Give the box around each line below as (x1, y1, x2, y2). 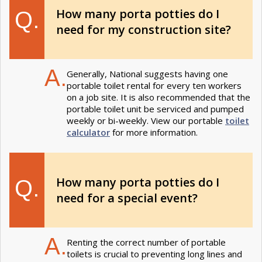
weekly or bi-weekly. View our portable (67, 115, 225, 127)
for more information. (110, 126, 198, 139)
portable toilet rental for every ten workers (67, 80, 242, 92)
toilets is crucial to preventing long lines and (67, 248, 242, 260)
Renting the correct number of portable (67, 236, 226, 249)
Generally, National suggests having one (67, 68, 228, 80)
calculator (67, 126, 110, 139)
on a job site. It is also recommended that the (67, 91, 250, 104)
